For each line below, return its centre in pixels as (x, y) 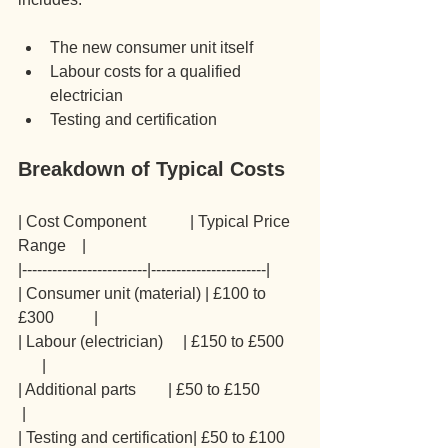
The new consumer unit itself (151, 48)
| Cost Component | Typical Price (156, 222)
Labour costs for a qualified (147, 72)
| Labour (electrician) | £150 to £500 (159, 342)
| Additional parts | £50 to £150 (159, 390)
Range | (52, 246)
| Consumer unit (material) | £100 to (144, 294)
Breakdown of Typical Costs (151, 169)
